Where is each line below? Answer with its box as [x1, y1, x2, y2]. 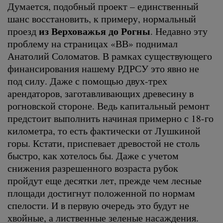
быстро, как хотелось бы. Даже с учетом [7, 148, 179, 162]
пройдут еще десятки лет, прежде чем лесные [7, 173, 202, 187]
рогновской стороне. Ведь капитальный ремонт [7, 99, 210, 112]
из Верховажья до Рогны [39, 23, 150, 38]
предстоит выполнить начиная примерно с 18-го [7, 111, 214, 124]
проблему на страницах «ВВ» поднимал [7, 36, 178, 50]
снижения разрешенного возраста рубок [7, 161, 178, 174]
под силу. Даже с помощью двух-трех [7, 74, 167, 87]
